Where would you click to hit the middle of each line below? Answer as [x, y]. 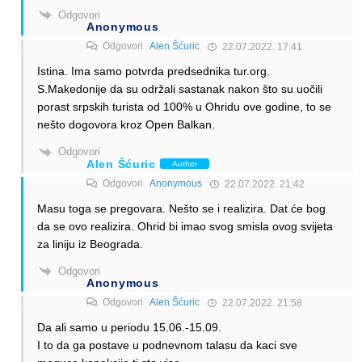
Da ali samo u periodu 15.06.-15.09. [129, 328]
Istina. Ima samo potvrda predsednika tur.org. [154, 72]
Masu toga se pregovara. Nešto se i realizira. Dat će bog [181, 208]
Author [184, 164]
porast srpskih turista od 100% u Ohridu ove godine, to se [184, 107]
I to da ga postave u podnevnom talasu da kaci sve [167, 345]
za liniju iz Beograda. [90, 244]
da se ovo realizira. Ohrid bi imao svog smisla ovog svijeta [185, 226]
